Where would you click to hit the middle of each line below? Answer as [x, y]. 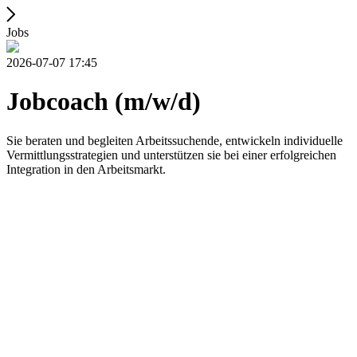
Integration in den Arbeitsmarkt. [86, 169]
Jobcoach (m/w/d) [104, 102]
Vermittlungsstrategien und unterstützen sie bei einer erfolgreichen [171, 155]
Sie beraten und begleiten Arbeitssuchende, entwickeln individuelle [175, 140]
